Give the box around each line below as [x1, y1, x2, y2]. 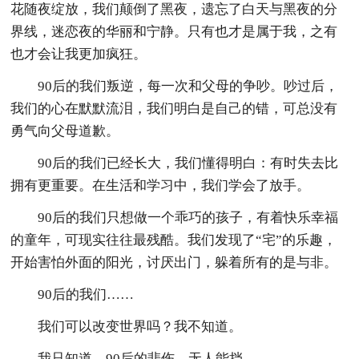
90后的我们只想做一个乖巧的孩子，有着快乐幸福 [38, 209, 339, 225]
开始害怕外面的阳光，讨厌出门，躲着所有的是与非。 [10, 254, 338, 270]
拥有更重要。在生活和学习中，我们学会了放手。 [10, 177, 311, 193]
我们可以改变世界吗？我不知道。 [38, 318, 243, 334]
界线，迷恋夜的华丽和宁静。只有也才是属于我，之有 [10, 23, 338, 39]
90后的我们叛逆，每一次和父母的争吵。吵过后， [38, 78, 339, 94]
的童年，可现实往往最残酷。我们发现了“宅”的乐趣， [10, 232, 337, 248]
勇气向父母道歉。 [10, 123, 120, 139]
